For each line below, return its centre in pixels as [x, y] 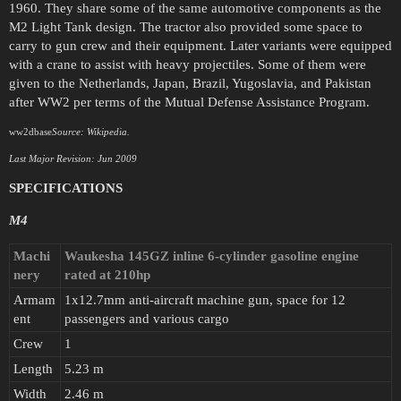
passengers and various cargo [146, 319]
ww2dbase [30, 132]
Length [33, 369]
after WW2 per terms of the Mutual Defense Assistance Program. [189, 102]
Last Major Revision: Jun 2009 [73, 159]
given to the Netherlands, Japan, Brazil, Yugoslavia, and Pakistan [190, 84]
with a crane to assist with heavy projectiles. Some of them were [188, 65]
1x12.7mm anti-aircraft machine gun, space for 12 [205, 300]
